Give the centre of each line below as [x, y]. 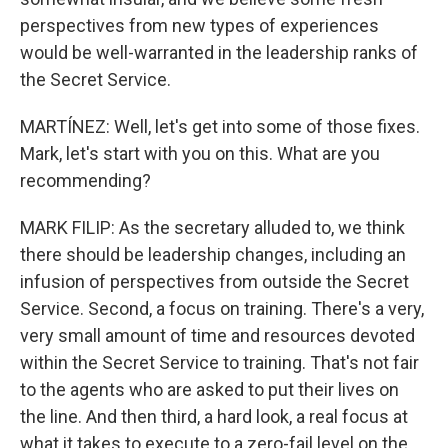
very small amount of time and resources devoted [217, 335]
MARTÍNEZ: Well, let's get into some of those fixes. [220, 126]
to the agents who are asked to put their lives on [209, 389]
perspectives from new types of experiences [199, 25]
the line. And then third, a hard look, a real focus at [214, 416]
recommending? [85, 180]
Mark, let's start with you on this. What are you [200, 153]
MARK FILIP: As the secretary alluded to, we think [212, 227]
